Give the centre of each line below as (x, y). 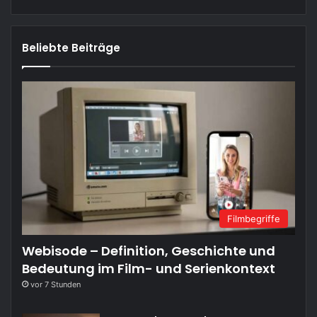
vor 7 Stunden (56, 285)
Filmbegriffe (254, 219)
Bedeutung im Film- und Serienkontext (149, 269)
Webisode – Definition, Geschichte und (149, 251)
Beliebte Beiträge (71, 47)
